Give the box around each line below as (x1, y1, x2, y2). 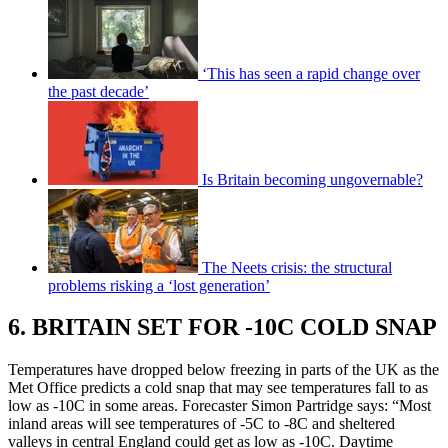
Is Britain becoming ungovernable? (202, 170, 423, 188)
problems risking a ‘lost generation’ (48, 276, 270, 294)
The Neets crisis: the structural (202, 258, 392, 276)
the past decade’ (48, 82, 149, 100)
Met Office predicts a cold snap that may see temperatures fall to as (8, 379, 428, 397)
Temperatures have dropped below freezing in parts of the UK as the (8, 361, 439, 379)
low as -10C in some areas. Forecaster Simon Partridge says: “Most (8, 397, 431, 415)
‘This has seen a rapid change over (202, 64, 420, 82)
